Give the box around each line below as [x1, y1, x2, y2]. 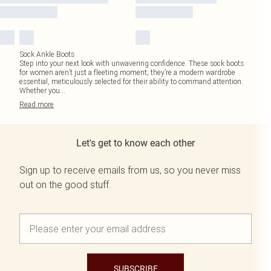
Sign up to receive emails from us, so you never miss [19, 164, 241, 176]
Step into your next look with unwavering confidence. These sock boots [19, 59, 244, 68]
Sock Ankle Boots [19, 50, 74, 59]
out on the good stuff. [19, 178, 111, 191]
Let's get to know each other [76, 137, 195, 149]
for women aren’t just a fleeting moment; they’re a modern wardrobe [19, 68, 235, 77]
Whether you [19, 86, 60, 95]
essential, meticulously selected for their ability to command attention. [19, 77, 243, 86]
